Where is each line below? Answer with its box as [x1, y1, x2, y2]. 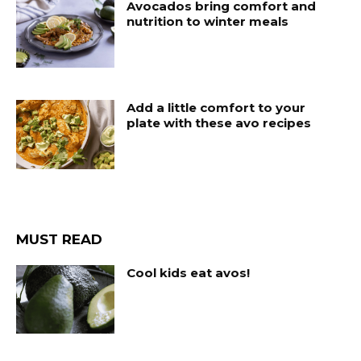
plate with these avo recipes [127, 115, 312, 131]
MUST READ [16, 230, 102, 247]
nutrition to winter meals [127, 14, 289, 30]
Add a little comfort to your [127, 100, 306, 116]
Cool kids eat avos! [127, 264, 251, 280]
